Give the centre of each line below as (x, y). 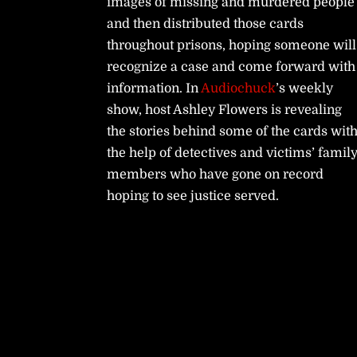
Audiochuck (239, 88)
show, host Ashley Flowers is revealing (225, 110)
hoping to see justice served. (193, 196)
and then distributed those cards (206, 24)
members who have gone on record (216, 174)
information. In (154, 88)
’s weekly (305, 88)
